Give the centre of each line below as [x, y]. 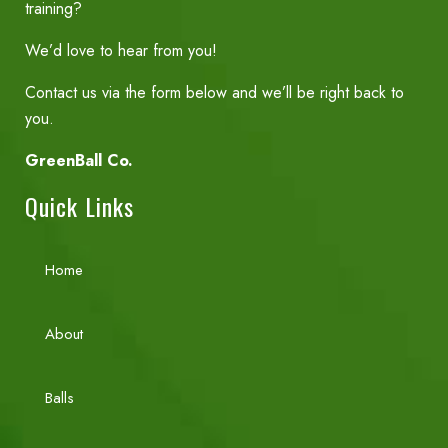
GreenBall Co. [79, 160]
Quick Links [79, 206]
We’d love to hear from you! [121, 50]
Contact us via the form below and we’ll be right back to [214, 92]
